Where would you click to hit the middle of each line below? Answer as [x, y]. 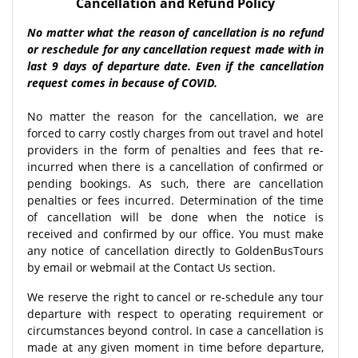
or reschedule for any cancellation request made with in [175, 49]
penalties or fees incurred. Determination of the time [175, 200]
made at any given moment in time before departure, [175, 347]
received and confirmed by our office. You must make [175, 233]
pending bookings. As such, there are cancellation [175, 183]
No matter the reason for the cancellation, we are [175, 116]
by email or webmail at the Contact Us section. [151, 267]
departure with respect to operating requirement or [175, 313]
